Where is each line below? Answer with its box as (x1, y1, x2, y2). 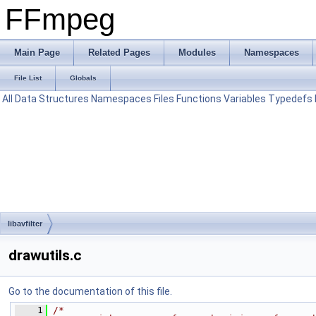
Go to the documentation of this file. (8, 286, 172, 297)
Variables (224, 93, 266, 104)
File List (14, 74, 42, 82)
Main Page (14, 47, 60, 58)
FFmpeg (5, 3, 115, 36)
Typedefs (268, 93, 312, 104)
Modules (178, 47, 216, 58)
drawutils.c (8, 247, 82, 264)
